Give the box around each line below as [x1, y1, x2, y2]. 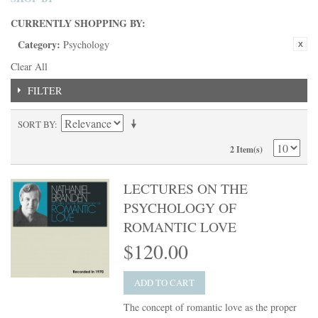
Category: [18, 37, 60, 52]
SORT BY [18, 118, 55, 131]
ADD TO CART [134, 276, 195, 289]
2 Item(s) [230, 143, 263, 155]
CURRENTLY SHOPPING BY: [11, 16, 146, 31]
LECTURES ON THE [124, 179, 248, 198]
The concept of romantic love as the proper [124, 300, 297, 314]
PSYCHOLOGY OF [124, 198, 237, 217]
